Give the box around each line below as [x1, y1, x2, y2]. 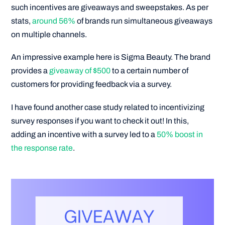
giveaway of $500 [49, 66, 111, 75]
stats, [11, 17, 33, 26]
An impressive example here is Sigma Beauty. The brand [11, 53, 211, 62]
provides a [11, 66, 50, 75]
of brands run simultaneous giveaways [75, 17, 213, 26]
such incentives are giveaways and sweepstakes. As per [11, 3, 209, 12]
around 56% [32, 17, 76, 26]
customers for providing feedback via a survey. [11, 80, 172, 89]
